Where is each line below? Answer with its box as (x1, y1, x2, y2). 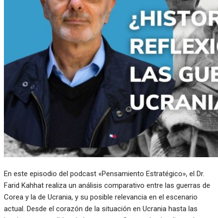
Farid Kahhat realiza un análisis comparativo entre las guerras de (4, 181, 210, 190)
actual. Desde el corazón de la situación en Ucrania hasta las (4, 204, 198, 214)
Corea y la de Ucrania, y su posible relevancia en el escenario (4, 193, 198, 202)
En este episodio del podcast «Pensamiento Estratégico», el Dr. (4, 169, 204, 179)
